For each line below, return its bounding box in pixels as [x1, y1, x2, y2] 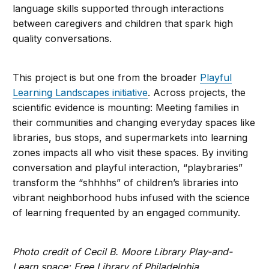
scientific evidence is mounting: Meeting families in [13, 101, 240, 114]
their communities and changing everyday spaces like [13, 116, 256, 129]
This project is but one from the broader [13, 71, 201, 84]
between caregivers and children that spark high [13, 17, 234, 30]
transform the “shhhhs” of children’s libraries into [13, 177, 239, 189]
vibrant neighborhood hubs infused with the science [13, 192, 250, 204]
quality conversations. [13, 32, 112, 45]
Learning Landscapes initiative [13, 86, 148, 99]
